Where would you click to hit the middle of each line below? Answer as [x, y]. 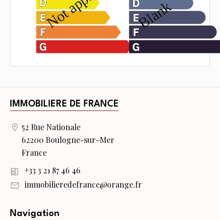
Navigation [35, 213]
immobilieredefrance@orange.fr [83, 184]
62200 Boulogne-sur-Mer [68, 140]
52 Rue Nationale [51, 127]
